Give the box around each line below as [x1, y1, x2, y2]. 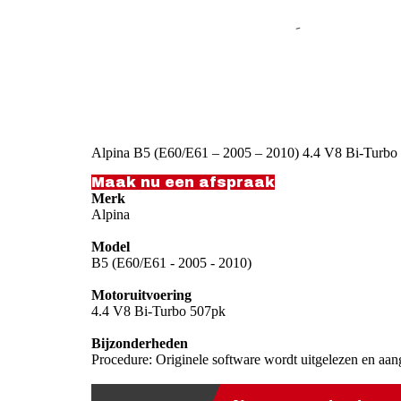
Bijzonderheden [91, 335, 188, 351]
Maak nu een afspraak [91, 174, 275, 190]
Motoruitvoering [91, 286, 192, 303]
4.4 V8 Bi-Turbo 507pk [91, 303, 226, 319]
